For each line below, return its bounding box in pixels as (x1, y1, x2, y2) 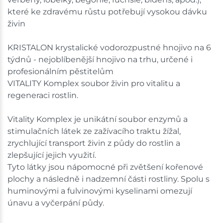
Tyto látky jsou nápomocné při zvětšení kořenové (7, 162, 203, 172)
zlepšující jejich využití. (7, 150, 96, 160)
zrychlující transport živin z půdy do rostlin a (7, 138, 180, 148)
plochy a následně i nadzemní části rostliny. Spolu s (7, 174, 210, 184)
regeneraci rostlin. (7, 90, 78, 100)
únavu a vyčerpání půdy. (7, 198, 104, 208)
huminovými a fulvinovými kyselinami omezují (7, 186, 192, 196)
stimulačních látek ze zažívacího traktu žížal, (7, 126, 181, 136)
